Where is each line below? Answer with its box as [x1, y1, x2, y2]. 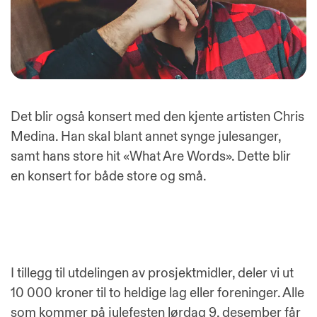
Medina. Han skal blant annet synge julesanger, [11, 128, 281, 146]
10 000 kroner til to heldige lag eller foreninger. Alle [11, 284, 304, 301]
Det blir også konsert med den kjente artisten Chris [11, 108, 304, 126]
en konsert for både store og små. [11, 168, 207, 185]
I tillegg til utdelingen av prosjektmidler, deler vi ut [11, 264, 294, 282]
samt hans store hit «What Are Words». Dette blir [11, 148, 291, 166]
